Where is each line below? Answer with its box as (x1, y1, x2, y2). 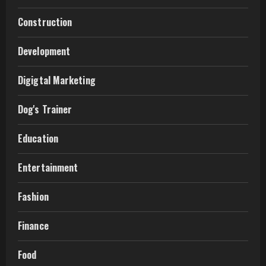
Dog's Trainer (18, 102, 72, 116)
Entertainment (18, 160, 78, 175)
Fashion (18, 189, 49, 204)
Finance (18, 218, 49, 233)
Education (18, 131, 58, 145)
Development (18, 44, 71, 58)
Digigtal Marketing (18, 73, 96, 87)
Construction (18, 15, 72, 29)
